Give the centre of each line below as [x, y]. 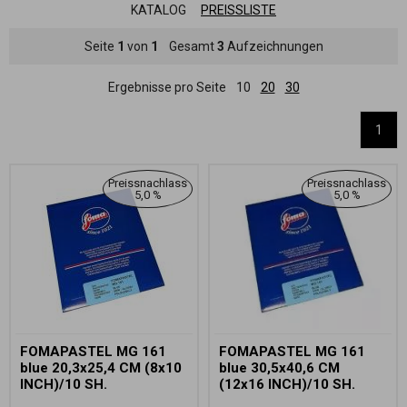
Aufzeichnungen [273, 46]
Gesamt [187, 46]
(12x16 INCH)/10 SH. [287, 384]
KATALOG [159, 10]
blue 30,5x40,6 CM [279, 367]
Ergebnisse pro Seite [167, 87]
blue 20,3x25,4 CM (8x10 [101, 367]
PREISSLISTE [238, 10]
